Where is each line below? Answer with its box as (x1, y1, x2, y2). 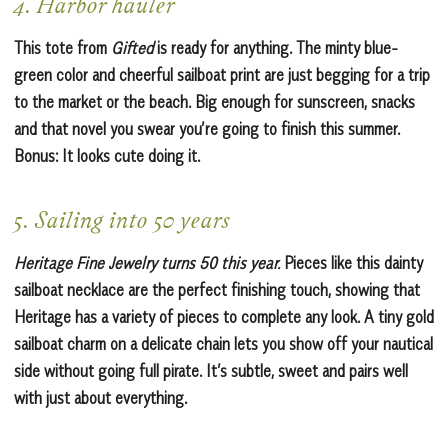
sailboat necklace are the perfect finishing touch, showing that (14, 280, 420, 301)
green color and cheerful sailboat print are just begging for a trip (14, 65, 430, 86)
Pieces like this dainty (280, 253, 423, 274)
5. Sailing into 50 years (14, 210, 230, 237)
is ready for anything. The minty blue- (153, 38, 398, 59)
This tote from (14, 38, 111, 59)
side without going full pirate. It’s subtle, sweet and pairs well (14, 361, 408, 382)
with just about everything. (14, 388, 191, 409)
